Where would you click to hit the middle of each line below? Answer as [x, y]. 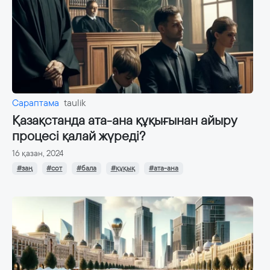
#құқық [123, 168]
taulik [75, 103]
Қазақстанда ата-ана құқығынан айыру [124, 121]
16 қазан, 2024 [38, 153]
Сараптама [36, 103]
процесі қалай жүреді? [79, 136]
